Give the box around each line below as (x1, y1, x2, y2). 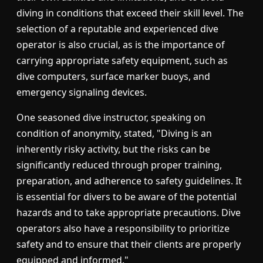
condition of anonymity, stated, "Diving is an (16, 127, 212, 140)
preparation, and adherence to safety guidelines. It (16, 174, 242, 188)
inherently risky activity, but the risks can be (16, 143, 210, 156)
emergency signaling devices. (16, 86, 147, 99)
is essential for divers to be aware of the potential (16, 190, 237, 204)
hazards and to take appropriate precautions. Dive (16, 206, 241, 220)
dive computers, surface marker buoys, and (16, 70, 210, 83)
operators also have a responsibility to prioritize (16, 222, 230, 235)
